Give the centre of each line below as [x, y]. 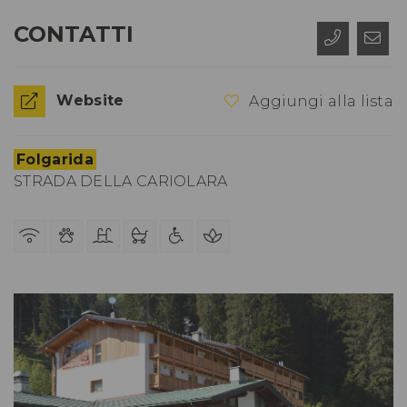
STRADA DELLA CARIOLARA [121, 181]
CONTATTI [74, 34]
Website [90, 100]
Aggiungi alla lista [320, 102]
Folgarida [55, 159]
